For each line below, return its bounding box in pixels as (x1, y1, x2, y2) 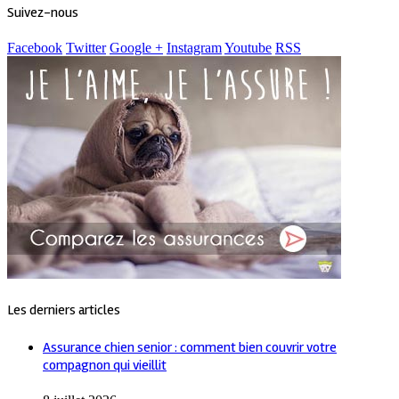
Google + (110, 40, 163, 55)
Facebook (7, 40, 62, 55)
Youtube (224, 40, 272, 55)
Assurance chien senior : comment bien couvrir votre (43, 338, 337, 356)
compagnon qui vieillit (43, 355, 167, 374)
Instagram (167, 40, 222, 55)
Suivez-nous (7, 3, 78, 21)
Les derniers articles (7, 301, 120, 320)
